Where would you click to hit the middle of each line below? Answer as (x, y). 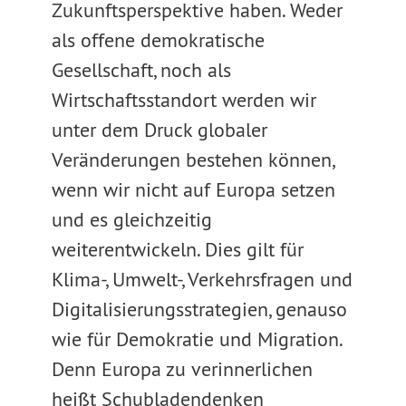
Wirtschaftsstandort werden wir (184, 100)
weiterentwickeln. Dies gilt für (177, 249)
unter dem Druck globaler (159, 130)
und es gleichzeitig (131, 219)
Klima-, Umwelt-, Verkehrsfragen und (202, 279)
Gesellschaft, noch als (141, 70)
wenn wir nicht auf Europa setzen (193, 189)
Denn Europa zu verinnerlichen (182, 369)
